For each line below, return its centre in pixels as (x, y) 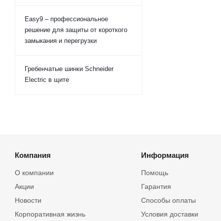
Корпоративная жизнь (50, 214)
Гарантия (156, 186)
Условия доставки (169, 214)
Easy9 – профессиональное (66, 19)
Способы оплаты (168, 200)
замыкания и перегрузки (61, 41)
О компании (34, 173)
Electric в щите (47, 80)
